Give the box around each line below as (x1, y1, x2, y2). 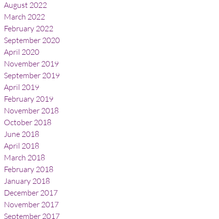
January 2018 (4, 176, 50, 186)
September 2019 (4, 70, 60, 80)
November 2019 (4, 59, 59, 68)
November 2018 (4, 106, 59, 115)
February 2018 (4, 164, 53, 174)
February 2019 (4, 94, 53, 104)
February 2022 (4, 23, 53, 33)
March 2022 (4, 12, 45, 22)
